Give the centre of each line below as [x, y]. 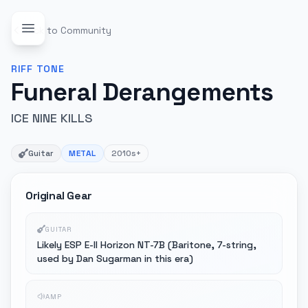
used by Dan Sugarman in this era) [115, 258]
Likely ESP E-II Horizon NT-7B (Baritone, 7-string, [147, 245]
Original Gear [59, 196]
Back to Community [67, 30]
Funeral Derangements [142, 92]
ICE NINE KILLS [52, 118]
